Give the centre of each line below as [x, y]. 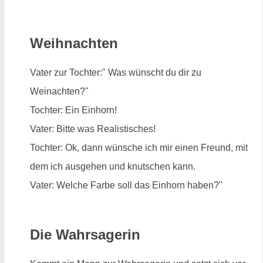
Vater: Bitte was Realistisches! [93, 129]
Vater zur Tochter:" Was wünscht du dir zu [116, 73]
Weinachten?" [59, 92]
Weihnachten [74, 43]
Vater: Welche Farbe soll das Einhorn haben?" [126, 186]
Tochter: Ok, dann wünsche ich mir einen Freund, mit [139, 148]
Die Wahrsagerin [85, 234]
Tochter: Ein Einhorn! [73, 110]
